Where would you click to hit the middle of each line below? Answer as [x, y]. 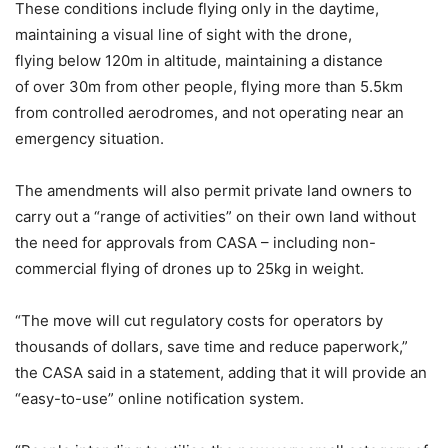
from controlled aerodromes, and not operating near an [209, 112]
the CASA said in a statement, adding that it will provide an [221, 372]
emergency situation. [89, 138]
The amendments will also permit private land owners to [213, 190]
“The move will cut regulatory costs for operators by [199, 320]
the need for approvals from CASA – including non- [195, 242]
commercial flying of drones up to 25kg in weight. [189, 268]
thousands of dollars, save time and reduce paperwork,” [211, 346]
